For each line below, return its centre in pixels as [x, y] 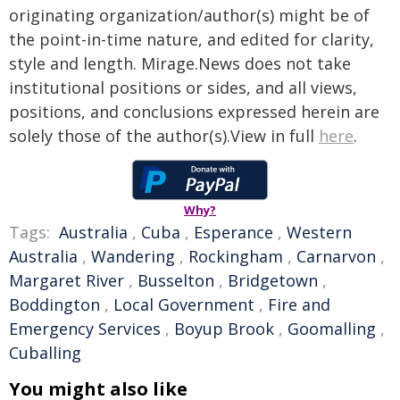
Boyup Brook [224, 329]
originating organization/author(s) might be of [189, 15]
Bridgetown [273, 280]
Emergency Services [85, 329]
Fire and [299, 304]
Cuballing [45, 353]
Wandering [133, 256]
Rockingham [236, 256]
